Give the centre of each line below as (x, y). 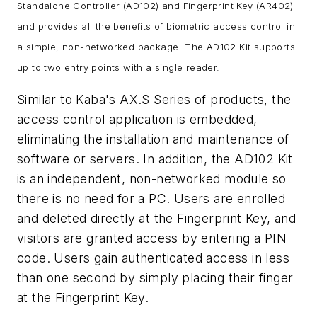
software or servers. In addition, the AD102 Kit (155, 158)
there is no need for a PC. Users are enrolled (151, 198)
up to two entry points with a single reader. (119, 68)
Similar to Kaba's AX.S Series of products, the (154, 99)
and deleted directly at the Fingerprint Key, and (157, 218)
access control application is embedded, (137, 119)
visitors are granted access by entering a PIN (152, 238)
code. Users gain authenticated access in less (153, 258)
